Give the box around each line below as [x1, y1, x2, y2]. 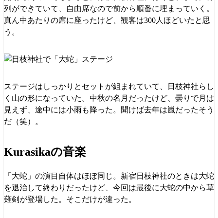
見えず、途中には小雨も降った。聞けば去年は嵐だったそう [4, 105, 214, 114]
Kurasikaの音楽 [4, 145, 86, 158]
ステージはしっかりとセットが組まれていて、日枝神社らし [4, 82, 214, 91]
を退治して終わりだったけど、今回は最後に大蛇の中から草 [4, 183, 214, 192]
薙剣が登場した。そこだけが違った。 [4, 195, 136, 203]
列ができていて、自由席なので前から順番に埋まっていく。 [4, 4, 214, 13]
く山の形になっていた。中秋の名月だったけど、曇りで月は [4, 93, 214, 102]
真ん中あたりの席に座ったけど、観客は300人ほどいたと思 [4, 16, 210, 24]
